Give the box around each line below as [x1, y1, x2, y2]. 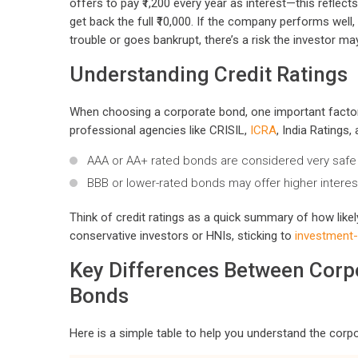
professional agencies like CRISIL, [70, 123, 250, 138]
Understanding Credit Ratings [70, 62, 348, 87]
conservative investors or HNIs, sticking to [70, 229, 295, 244]
